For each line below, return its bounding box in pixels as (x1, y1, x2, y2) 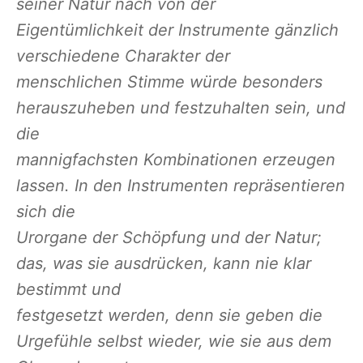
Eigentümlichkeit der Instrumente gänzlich (16, 20, 339, 41)
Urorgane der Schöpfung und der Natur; (16, 228, 322, 248)
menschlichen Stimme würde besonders (16, 72, 322, 92)
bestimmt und (16, 280, 121, 300)
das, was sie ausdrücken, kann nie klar (16, 254, 311, 274)
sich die (16, 202, 75, 222)
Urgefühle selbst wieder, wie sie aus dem (16, 331, 331, 352)
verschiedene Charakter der (16, 46, 230, 66)
